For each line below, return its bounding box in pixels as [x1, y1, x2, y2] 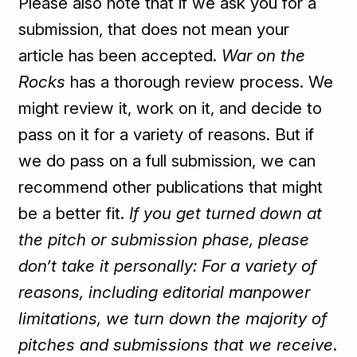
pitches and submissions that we [18, 335, 273, 355]
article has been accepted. [18, 45, 222, 66]
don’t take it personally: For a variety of [18, 256, 317, 277]
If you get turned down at [129, 203, 323, 224]
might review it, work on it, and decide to [18, 98, 323, 119]
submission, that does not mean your [18, 19, 290, 40]
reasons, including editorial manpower [18, 282, 311, 303]
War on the [222, 45, 306, 66]
